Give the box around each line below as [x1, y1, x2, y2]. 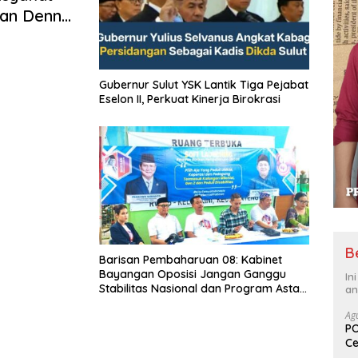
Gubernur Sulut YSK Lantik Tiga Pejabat [99, 77, 205, 92]
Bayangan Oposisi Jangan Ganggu [99, 267, 286, 282]
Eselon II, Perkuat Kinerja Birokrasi [99, 91, 280, 106]
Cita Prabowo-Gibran [99, 296, 213, 311]
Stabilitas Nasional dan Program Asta [99, 281, 300, 296]
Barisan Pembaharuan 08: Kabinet [99, 253, 282, 268]
